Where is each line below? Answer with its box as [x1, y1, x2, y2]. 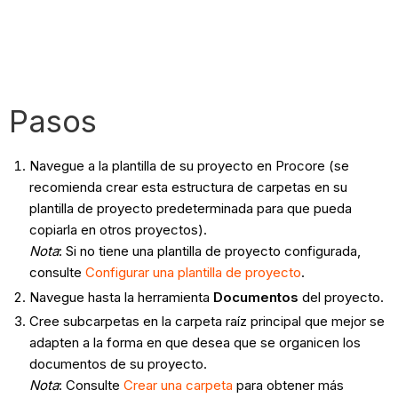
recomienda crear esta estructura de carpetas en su [28, 178, 347, 195]
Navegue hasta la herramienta [28, 288, 213, 306]
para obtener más [232, 377, 344, 394]
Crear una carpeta [123, 377, 233, 394]
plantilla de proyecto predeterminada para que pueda [28, 199, 352, 217]
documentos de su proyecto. [28, 355, 207, 373]
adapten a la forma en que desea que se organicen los [28, 334, 361, 352]
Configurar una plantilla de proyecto [84, 263, 301, 281]
